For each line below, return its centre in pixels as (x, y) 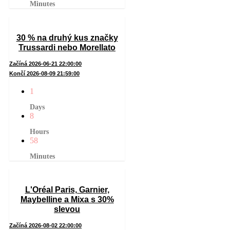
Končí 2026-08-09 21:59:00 (44, 73)
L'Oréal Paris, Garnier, (67, 190)
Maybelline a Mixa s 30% (67, 200)
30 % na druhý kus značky (67, 37)
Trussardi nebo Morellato (67, 47)
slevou (67, 209)
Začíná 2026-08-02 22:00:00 (45, 226)
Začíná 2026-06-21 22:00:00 (45, 63)
